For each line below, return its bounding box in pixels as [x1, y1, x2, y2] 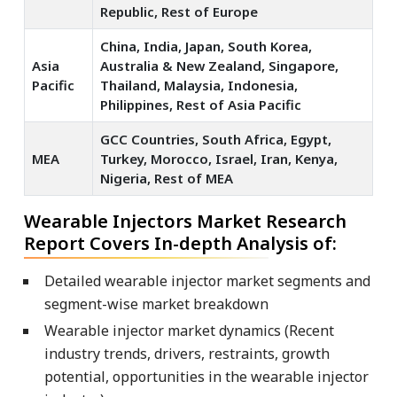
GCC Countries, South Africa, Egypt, [100, 129, 331, 148]
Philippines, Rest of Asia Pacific [100, 95, 301, 113]
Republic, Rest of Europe [100, 2, 258, 20]
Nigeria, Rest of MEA [100, 168, 233, 187]
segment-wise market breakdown [44, 293, 269, 314]
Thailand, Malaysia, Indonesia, [100, 75, 298, 94]
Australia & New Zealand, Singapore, [100, 56, 339, 74]
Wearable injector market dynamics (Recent [44, 320, 334, 340]
